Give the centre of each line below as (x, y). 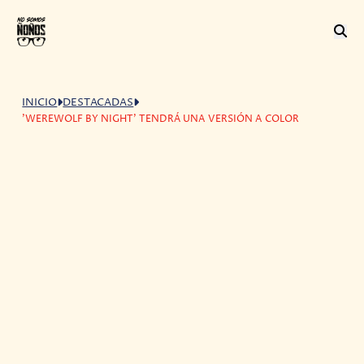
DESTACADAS (98, 102)
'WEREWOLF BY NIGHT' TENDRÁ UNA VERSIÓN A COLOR (161, 119)
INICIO (40, 102)
